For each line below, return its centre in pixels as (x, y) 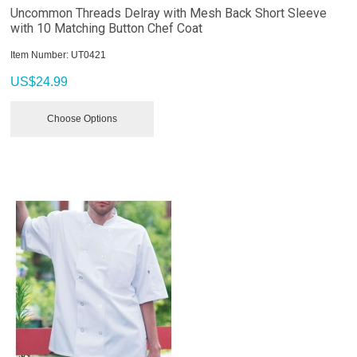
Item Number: (40, 55)
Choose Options (82, 118)
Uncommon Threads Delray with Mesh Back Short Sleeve (169, 13)
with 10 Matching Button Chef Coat (107, 28)
